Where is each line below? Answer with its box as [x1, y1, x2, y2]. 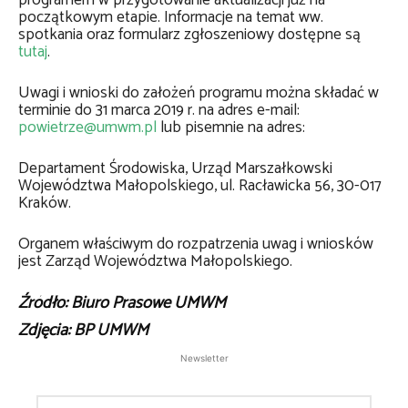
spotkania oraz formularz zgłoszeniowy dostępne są [18, 21, 361, 48]
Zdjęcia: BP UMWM [18, 316, 148, 344]
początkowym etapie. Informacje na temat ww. [18, 4, 323, 31]
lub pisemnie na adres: [157, 114, 305, 141]
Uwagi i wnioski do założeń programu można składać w [18, 79, 379, 107]
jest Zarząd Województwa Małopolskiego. [18, 248, 292, 275]
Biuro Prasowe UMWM [67, 289, 226, 317]
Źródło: [18, 289, 67, 317]
